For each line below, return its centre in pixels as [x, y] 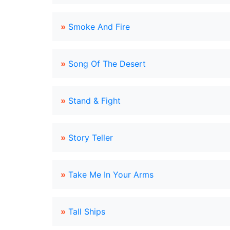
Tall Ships [87, 212]
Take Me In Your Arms [111, 175]
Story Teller [91, 138]
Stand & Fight [94, 101]
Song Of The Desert [107, 64]
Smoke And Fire [99, 27]
